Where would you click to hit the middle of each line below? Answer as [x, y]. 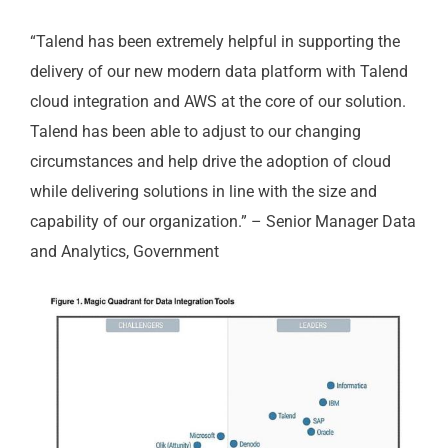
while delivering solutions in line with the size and [203, 191]
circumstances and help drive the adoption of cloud [210, 161]
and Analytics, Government [124, 251]
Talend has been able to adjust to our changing [195, 131]
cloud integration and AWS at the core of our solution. [217, 101]
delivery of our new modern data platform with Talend [218, 71]
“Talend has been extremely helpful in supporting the [214, 41]
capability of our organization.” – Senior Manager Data [222, 221]
